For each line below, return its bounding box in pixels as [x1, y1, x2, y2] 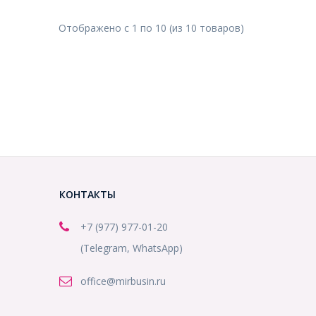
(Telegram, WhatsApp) [80, 241, 183, 255]
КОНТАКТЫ [59, 188, 116, 202]
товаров [200, 21, 241, 35]
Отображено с [59, 21, 132, 35]
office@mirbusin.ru [80, 274, 166, 288]
